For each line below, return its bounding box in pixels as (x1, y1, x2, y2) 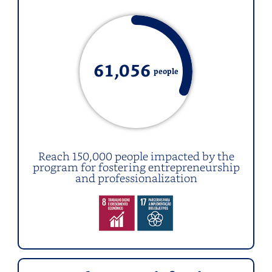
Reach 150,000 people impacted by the (38, 148, 234, 163)
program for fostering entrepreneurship (32, 158, 240, 174)
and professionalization (75, 169, 197, 185)
